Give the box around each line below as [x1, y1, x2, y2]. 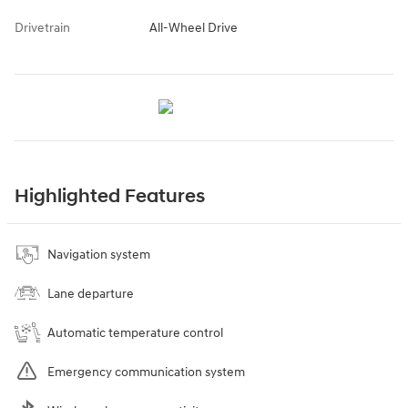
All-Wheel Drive [148, 19, 238, 36]
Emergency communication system [47, 363, 245, 380]
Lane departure [47, 285, 134, 301]
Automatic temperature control [47, 324, 223, 341]
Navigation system [47, 246, 150, 262]
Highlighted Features [15, 184, 205, 209]
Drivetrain [15, 19, 70, 36]
